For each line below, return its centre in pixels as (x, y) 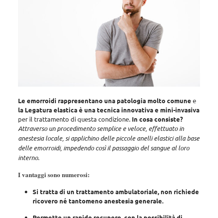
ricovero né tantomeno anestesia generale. (99, 201)
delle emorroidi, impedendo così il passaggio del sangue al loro (103, 148)
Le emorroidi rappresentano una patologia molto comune (104, 101)
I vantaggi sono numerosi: (54, 175)
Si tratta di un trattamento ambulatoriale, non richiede (116, 192)
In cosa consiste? (157, 119)
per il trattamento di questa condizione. (75, 119)
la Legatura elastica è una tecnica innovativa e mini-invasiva (109, 110)
